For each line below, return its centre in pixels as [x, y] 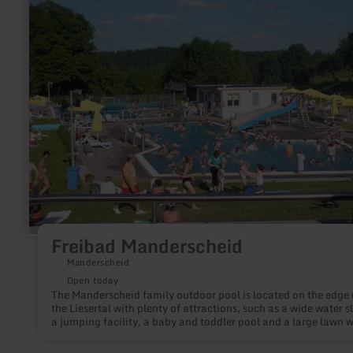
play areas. [78, 334]
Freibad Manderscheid [147, 246]
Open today [93, 280]
